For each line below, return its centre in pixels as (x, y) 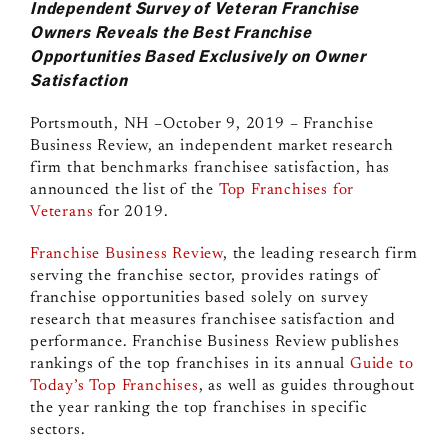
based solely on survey (287, 298)
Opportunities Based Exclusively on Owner (197, 56)
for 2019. (131, 212)
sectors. (57, 430)
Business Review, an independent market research (211, 146)
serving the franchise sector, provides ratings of (205, 276)
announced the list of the (124, 190)
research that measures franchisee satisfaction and (212, 320)
